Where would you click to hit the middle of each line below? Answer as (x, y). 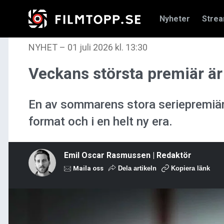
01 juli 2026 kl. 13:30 (107, 47)
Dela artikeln (136, 168)
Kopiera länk (190, 168)
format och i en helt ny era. (100, 122)
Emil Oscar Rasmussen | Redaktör (128, 155)
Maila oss (87, 168)
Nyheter (175, 18)
